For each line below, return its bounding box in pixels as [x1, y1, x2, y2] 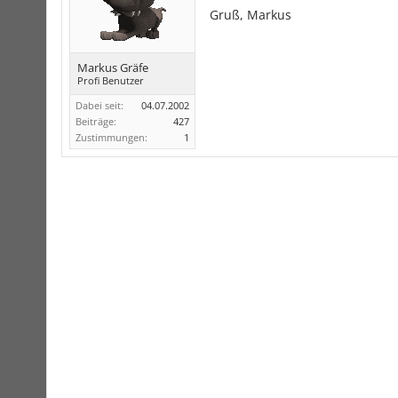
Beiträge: [76, 115, 116, 128]
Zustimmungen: [76, 131, 147, 144]
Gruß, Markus [210, 6, 291, 23]
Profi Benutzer [77, 74, 144, 87]
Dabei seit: [76, 99, 123, 112]
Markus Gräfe [77, 60, 148, 76]
